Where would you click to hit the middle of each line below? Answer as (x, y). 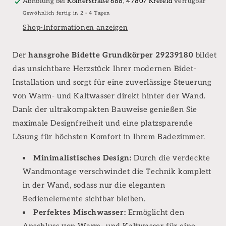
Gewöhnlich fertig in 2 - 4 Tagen (66, 13)
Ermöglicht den (155, 212)
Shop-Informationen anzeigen (75, 27)
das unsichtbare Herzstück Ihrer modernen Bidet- (105, 68)
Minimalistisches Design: (82, 158)
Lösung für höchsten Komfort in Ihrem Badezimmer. (109, 136)
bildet (205, 55)
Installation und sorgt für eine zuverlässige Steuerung (112, 82)
